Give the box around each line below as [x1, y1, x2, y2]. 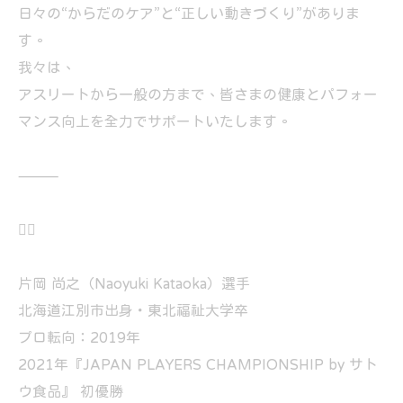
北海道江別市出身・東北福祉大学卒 [18, 302, 248, 319]
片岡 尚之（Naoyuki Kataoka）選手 [18, 275, 250, 292]
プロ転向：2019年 [18, 329, 140, 346]
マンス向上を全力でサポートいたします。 [18, 113, 291, 130]
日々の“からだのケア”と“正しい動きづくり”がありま [18, 5, 360, 22]
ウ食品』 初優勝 [18, 383, 123, 400]
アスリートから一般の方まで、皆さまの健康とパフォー [18, 86, 378, 103]
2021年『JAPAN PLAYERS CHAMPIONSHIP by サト [18, 356, 378, 373]
